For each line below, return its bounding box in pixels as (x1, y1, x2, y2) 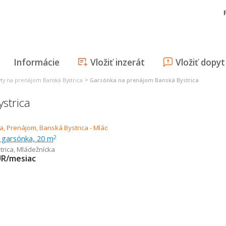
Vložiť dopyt (176, 56, 225, 68)
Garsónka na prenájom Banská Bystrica (90, 77, 199, 84)
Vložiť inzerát (90, 56, 145, 68)
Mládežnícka (17, 145, 55, 154)
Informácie (14, 56, 60, 68)
